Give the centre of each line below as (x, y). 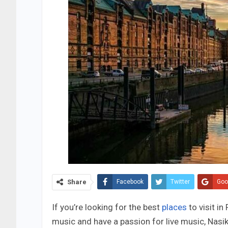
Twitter (180, 182)
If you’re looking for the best (107, 207)
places (175, 207)
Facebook (130, 182)
